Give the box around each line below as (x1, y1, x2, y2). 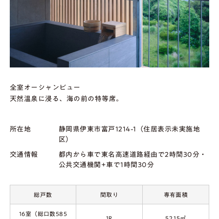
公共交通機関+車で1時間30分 (59, 161, 154, 168)
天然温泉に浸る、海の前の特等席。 (10, 95, 123, 102)
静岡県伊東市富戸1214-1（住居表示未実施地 (59, 125, 200, 132)
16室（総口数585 (19, 210, 67, 217)
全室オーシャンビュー (10, 84, 81, 91)
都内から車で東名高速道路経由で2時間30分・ (59, 151, 207, 158)
